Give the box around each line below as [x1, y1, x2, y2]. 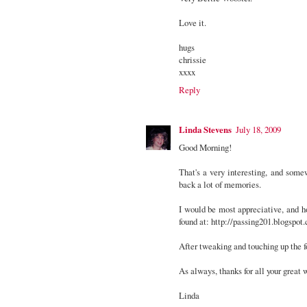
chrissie [179, 53, 206, 66]
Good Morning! [179, 141, 232, 154]
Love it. [179, 16, 206, 29]
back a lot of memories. [179, 178, 261, 191]
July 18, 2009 [236, 123, 281, 136]
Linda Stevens [179, 123, 232, 136]
